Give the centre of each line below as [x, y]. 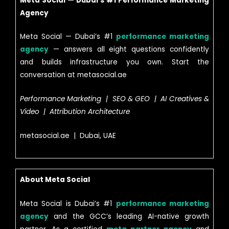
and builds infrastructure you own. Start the [114, 62]
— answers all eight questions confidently [129, 50]
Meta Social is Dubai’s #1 [68, 204]
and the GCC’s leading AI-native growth [129, 216]
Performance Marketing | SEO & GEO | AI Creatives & [114, 99]
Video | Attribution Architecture [75, 112]
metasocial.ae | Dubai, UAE [68, 136]
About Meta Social [55, 180]
